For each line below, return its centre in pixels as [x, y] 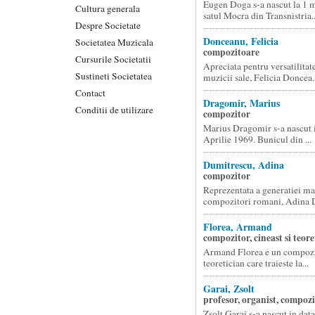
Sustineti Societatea [114, 76]
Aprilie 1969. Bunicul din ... [257, 139]
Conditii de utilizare [114, 109]
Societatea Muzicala [114, 42]
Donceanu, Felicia [240, 41]
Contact [90, 92]
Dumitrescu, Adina [243, 165]
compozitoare [231, 52]
